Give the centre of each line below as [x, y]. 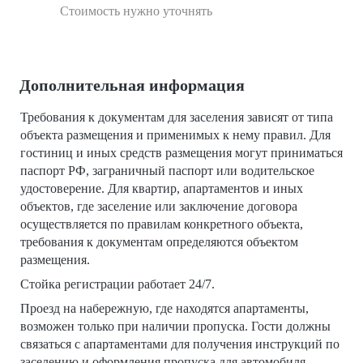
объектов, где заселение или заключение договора [159, 207]
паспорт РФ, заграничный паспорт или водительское [167, 171]
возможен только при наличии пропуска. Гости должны [175, 327]
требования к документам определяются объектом [159, 242]
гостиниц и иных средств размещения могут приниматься [181, 153]
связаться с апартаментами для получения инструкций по [180, 344]
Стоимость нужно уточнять [136, 11]
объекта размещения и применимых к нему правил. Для [175, 135]
